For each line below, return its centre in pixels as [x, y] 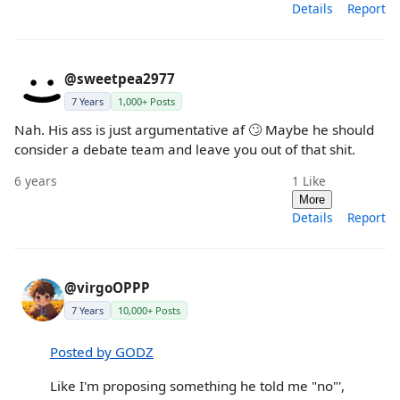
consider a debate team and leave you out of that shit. [185, 149]
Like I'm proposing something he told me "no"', [197, 385]
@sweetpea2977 [120, 78]
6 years [36, 181]
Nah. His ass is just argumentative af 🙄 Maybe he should [194, 129]
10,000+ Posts [149, 311]
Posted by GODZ [102, 352]
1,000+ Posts [146, 101]
